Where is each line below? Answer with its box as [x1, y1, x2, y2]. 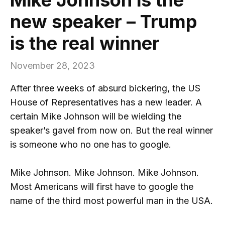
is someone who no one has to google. [10, 139, 171, 150]
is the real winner [10, 32, 160, 54]
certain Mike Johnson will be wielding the [10, 110, 181, 122]
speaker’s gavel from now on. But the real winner [10, 125, 213, 136]
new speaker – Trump [10, 10, 197, 33]
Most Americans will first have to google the [10, 181, 193, 192]
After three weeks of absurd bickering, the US [10, 82, 200, 93]
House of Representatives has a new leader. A [10, 96, 202, 107]
